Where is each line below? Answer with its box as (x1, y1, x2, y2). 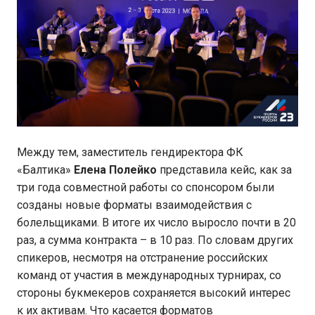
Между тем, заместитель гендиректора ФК (17, 146, 243, 160)
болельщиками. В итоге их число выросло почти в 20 (17, 216, 296, 230)
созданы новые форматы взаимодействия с (17, 198, 252, 212)
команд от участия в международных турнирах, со (17, 269, 281, 283)
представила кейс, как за (157, 163, 292, 177)
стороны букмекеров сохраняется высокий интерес (17, 286, 290, 300)
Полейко (109, 163, 157, 177)
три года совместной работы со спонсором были (17, 181, 274, 195)
